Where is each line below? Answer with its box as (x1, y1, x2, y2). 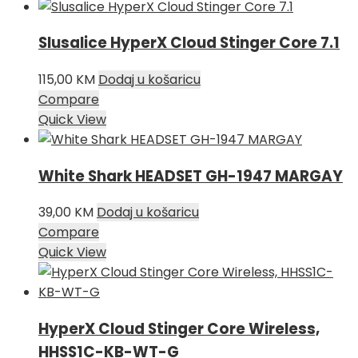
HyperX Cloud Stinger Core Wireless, (38, 318, 320, 340)
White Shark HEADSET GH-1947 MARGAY (38, 165, 343, 187)
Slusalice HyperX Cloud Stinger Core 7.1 (38, 32, 340, 54)
